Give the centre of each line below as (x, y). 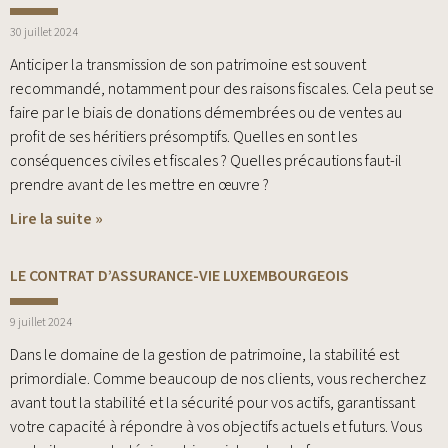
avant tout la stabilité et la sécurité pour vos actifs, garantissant (212, 403)
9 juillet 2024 (41, 323)
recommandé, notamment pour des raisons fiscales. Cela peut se (222, 89)
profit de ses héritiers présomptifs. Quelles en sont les (183, 137)
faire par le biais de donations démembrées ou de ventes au (206, 113)
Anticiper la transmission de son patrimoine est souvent (188, 65)
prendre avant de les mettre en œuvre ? (139, 185)
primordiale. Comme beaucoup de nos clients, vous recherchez (218, 379)
